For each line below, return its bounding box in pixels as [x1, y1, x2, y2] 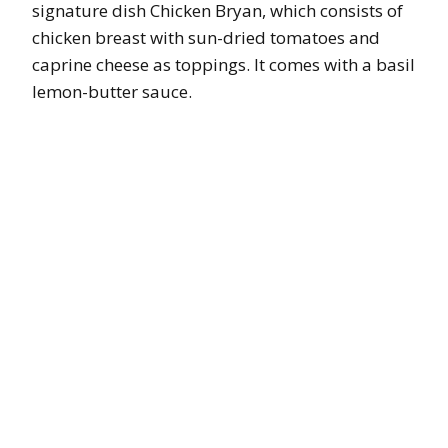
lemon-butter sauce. [32, 79, 192, 103]
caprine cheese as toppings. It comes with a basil [32, 52, 415, 76]
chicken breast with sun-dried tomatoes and [32, 25, 380, 49]
